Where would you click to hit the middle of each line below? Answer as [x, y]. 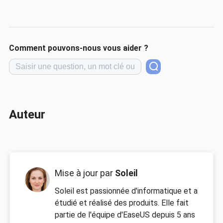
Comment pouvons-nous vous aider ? [78, 48]
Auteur [27, 115]
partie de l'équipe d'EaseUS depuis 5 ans [125, 215]
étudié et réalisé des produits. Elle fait [121, 203]
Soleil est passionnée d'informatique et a [126, 191]
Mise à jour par [85, 173]
